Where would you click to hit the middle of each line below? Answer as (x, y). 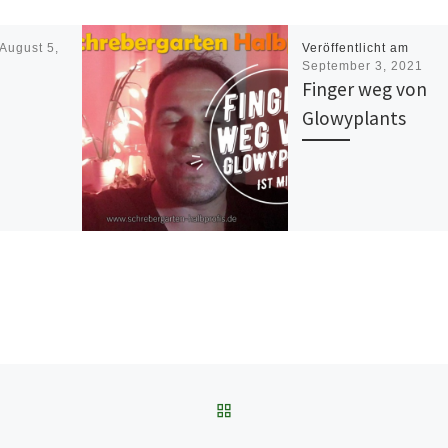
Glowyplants (353, 117)
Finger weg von (364, 88)
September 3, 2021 (362, 65)
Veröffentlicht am (355, 47)
